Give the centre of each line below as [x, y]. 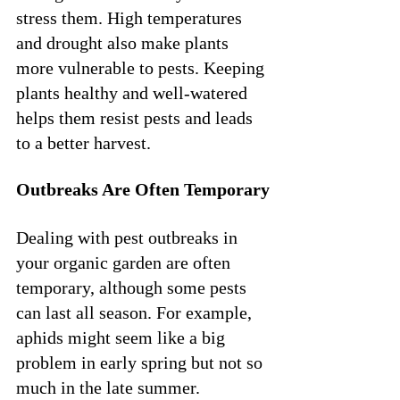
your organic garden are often [125, 262]
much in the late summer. [108, 387]
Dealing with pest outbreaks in [129, 237]
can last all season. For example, [136, 312]
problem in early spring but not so [142, 362]
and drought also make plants [125, 42]
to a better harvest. [83, 142]
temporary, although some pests [133, 287]
